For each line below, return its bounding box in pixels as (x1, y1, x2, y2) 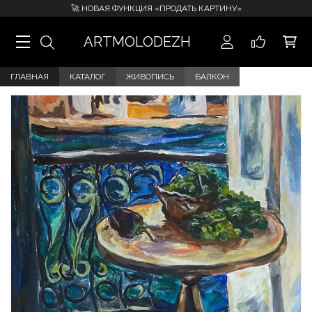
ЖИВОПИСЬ (126, 72, 174, 81)
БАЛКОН (195, 72, 229, 81)
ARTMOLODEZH (83, 33, 191, 50)
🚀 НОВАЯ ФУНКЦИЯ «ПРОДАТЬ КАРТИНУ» (70, 3, 242, 13)
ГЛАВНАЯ (10, 72, 49, 81)
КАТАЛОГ (70, 72, 105, 81)
